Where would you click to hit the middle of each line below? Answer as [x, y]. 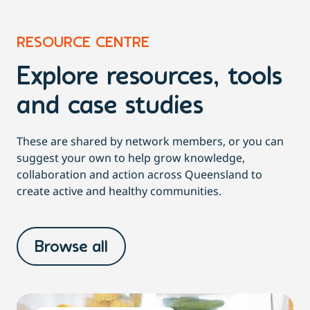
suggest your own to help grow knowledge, [131, 158]
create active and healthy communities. [119, 191]
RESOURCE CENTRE [83, 44]
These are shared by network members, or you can [150, 142]
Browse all [71, 248]
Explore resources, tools [149, 78]
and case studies [110, 107]
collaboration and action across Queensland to [139, 175]
